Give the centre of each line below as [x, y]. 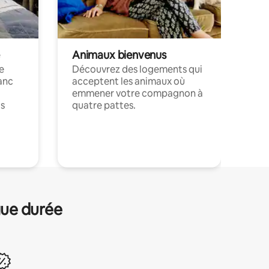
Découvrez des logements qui [137, 69]
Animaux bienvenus [119, 55]
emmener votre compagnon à [138, 93]
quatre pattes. [104, 105]
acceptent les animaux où [128, 81]
